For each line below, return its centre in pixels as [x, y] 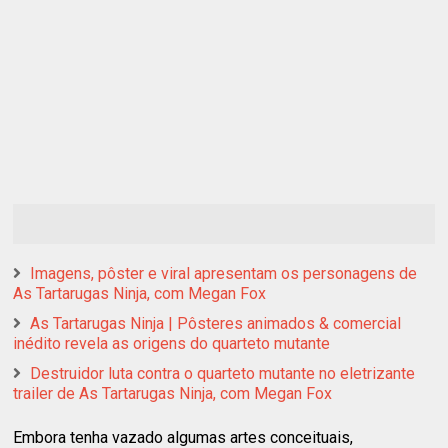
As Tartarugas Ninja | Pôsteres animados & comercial [216, 323]
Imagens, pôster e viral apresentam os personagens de [224, 273]
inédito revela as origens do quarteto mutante [172, 343]
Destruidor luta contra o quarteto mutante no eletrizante [223, 373]
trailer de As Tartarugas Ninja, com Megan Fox [173, 393]
